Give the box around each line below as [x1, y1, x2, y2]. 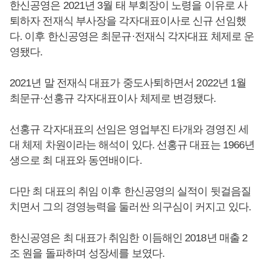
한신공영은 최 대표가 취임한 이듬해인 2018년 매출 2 [10, 231, 248, 244]
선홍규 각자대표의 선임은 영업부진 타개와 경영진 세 [10, 123, 249, 135]
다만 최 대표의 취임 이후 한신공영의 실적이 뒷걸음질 [10, 185, 251, 197]
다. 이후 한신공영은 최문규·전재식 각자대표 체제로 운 [10, 30, 254, 42]
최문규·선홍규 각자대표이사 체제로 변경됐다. [10, 92, 216, 104]
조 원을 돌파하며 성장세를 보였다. [10, 247, 164, 259]
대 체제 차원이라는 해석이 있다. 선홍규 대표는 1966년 [10, 138, 255, 151]
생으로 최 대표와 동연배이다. [10, 154, 142, 166]
